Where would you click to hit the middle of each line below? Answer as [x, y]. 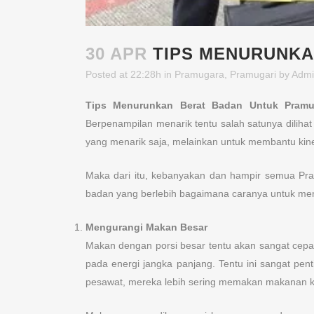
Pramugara [199, 75]
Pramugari [253, 75]
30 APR [116, 54]
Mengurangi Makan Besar [146, 227]
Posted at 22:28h [123, 75]
